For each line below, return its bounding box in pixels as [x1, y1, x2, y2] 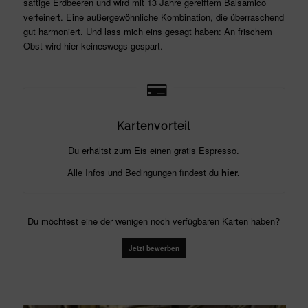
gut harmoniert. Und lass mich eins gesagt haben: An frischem [23, 24, 272, 38]
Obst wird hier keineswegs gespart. [23, 38, 163, 52]
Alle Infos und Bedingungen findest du [67, 165, 222, 179]
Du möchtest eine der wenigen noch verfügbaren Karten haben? [27, 214, 280, 228]
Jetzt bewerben [128, 243, 179, 253]
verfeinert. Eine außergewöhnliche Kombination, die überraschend [23, 10, 284, 23]
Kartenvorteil [117, 119, 191, 133]
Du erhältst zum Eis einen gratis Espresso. [68, 143, 240, 157]
